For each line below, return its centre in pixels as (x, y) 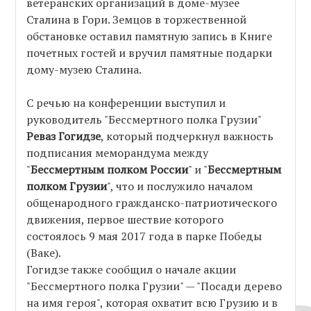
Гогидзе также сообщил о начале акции (132, 270)
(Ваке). (44, 253)
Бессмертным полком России (110, 170)
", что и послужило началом (180, 186)
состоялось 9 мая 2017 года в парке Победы (144, 236)
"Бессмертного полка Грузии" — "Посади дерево (154, 286)
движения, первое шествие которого (125, 220)
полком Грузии (67, 186)
